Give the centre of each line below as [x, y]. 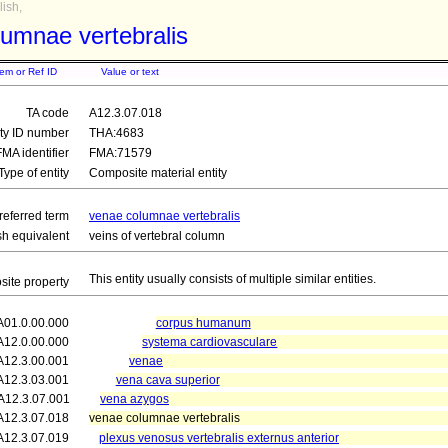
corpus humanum [203, 323]
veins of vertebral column [157, 236]
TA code [47, 113]
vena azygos [134, 399]
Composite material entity [158, 173]
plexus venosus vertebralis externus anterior [219, 438]
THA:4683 [116, 133]
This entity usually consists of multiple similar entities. [232, 279]
